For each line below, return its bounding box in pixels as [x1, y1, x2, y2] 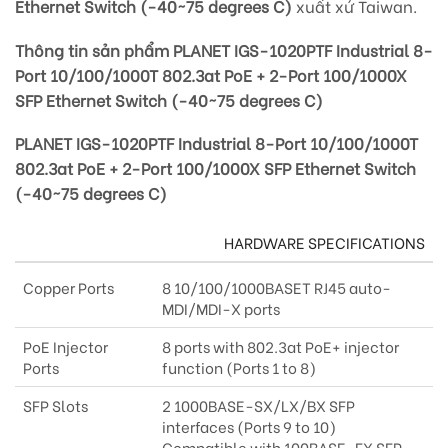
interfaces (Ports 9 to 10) [162, 415, 336, 438]
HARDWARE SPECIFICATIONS [224, 231, 425, 254]
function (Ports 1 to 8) [162, 356, 316, 379]
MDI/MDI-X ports [162, 297, 280, 320]
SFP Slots [23, 394, 88, 417]
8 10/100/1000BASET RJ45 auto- [162, 276, 391, 299]
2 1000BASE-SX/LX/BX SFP [162, 394, 355, 417]
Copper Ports [23, 276, 114, 299]
